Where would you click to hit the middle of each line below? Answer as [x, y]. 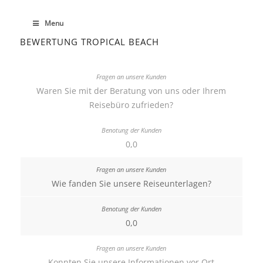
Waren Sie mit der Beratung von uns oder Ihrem [131, 91]
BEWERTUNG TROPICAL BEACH [89, 42]
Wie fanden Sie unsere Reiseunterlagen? [131, 183]
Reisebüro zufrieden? [131, 105]
